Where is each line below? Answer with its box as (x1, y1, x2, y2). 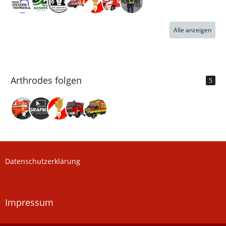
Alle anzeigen (174, 25, 211, 34)
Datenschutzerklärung (5, 156, 80, 166)
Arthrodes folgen (11, 74, 82, 86)
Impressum (5, 196, 53, 208)
